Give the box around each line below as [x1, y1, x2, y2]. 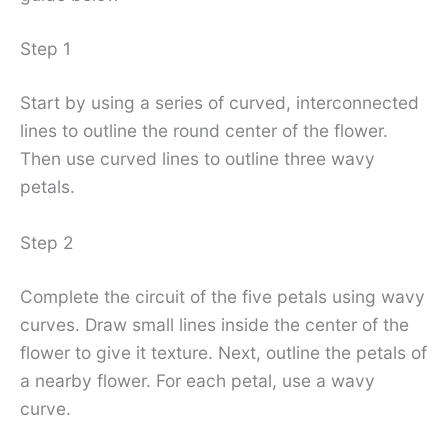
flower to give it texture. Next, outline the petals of [20, 341, 427, 363]
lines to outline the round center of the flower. [20, 120, 388, 142]
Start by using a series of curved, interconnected [20, 92, 419, 114]
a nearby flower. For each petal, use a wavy [20, 369, 375, 391]
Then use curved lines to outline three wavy [20, 148, 375, 170]
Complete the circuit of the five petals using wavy [20, 285, 425, 307]
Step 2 [20, 231, 73, 253]
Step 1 [20, 38, 71, 60]
